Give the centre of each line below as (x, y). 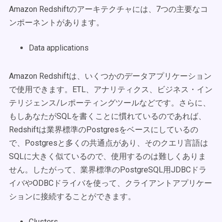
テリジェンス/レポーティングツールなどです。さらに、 (110, 103)
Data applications (59, 48)
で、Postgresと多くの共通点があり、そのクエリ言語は (109, 143)
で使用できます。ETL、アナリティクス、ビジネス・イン (111, 89)
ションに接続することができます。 (72, 196)
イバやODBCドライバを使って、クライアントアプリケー (111, 183)
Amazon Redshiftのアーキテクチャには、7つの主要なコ (109, 9)
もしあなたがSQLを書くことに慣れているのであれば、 (108, 116)
